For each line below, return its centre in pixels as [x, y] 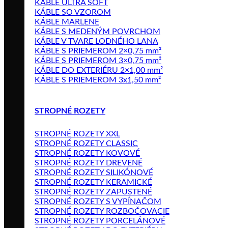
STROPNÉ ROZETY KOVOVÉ [87, 153]
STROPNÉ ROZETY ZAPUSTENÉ [93, 192]
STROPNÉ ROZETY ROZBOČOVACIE [102, 211]
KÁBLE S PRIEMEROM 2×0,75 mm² [98, 51]
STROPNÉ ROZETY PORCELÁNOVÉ [100, 221]
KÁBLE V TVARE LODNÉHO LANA [96, 41]
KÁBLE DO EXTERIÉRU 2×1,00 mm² [99, 70]
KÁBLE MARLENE [67, 22]
